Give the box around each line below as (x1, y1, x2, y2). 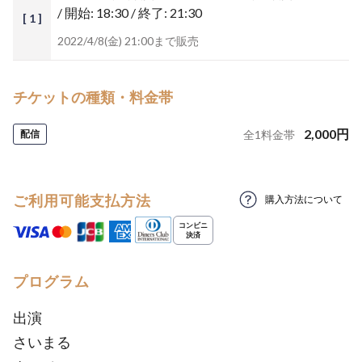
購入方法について (265, 193, 343, 205)
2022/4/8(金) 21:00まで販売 (57, 34, 199, 48)
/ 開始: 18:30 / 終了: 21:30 (57, 5, 202, 20)
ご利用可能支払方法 (13, 192, 151, 209)
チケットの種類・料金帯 (13, 88, 173, 106)
